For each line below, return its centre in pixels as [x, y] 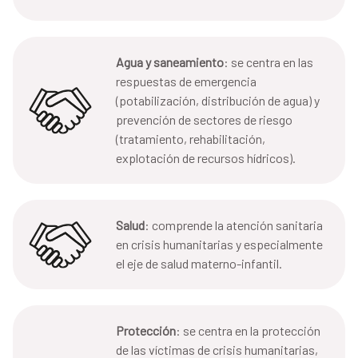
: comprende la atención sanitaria [234, 225]
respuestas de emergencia [186, 82]
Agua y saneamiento [170, 62]
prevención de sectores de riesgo [204, 120]
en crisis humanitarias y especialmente [219, 245]
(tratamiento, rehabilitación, [191, 139]
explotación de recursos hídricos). [206, 158]
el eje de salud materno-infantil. [199, 264]
